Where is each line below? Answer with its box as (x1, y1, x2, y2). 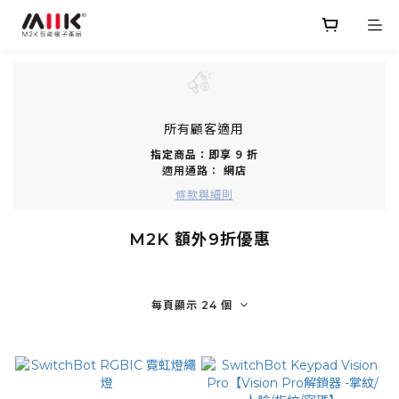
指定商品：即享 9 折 (150, 147, 258, 161)
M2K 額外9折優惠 (128, 229, 271, 249)
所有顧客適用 (164, 120, 244, 137)
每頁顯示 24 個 (151, 297, 232, 312)
